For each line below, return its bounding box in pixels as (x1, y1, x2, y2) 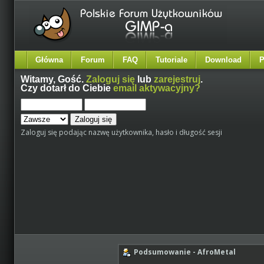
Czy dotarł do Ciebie (21, 83, 113, 93)
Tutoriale (156, 55, 187, 64)
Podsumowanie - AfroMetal (130, 247, 236, 257)
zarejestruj (154, 74, 200, 84)
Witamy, (21, 74, 58, 84)
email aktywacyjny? (113, 83, 200, 93)
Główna (35, 55, 63, 64)
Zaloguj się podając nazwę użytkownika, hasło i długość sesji (21, 127, 222, 137)
